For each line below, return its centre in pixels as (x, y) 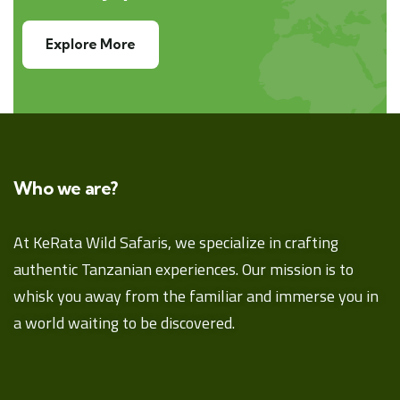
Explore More (91, 44)
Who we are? (66, 188)
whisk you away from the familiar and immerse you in (196, 296)
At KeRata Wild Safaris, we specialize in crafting (176, 242)
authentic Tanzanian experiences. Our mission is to (183, 269)
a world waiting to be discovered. (124, 323)
